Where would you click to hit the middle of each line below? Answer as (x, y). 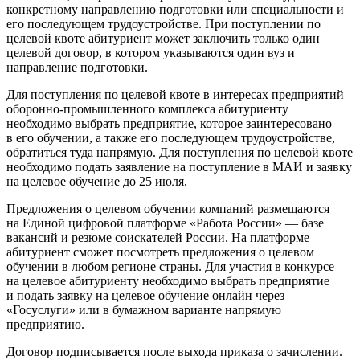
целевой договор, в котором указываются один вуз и (151, 53)
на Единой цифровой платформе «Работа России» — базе (165, 223)
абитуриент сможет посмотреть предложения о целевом (160, 252)
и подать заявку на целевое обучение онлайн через (145, 296)
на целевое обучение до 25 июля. (97, 182)
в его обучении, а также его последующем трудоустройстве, (171, 138)
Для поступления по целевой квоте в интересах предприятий (175, 95)
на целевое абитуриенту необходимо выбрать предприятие (168, 281)
